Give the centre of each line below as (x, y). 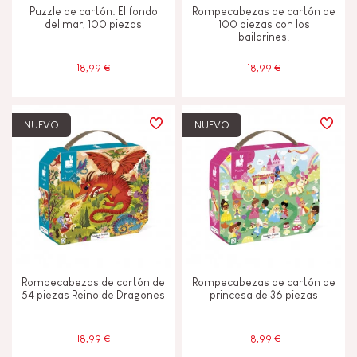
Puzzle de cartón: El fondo (93, 11)
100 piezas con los (264, 24)
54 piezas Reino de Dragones (93, 295)
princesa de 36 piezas (264, 295)
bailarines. (264, 37)
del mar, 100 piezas (93, 24)
